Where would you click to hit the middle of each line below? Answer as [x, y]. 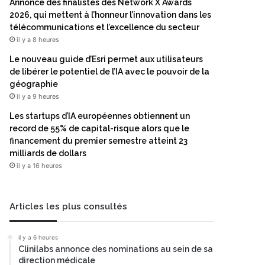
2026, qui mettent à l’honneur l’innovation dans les [110, 15]
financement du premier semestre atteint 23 [98, 141]
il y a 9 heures [38, 96]
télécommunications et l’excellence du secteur [104, 27]
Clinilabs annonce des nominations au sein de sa [116, 249]
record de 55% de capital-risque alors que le [99, 128]
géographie [34, 84]
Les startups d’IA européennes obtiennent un [100, 116]
